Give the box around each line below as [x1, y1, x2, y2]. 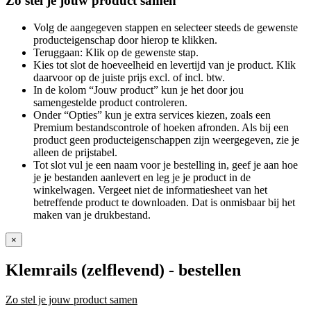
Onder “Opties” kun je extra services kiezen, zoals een [33, 108, 271, 121]
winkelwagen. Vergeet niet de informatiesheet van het [33, 183, 267, 196]
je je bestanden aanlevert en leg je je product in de [33, 171, 251, 183]
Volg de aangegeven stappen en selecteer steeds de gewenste [33, 21, 298, 33]
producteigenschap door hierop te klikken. [33, 33, 217, 46]
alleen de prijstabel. [33, 146, 117, 158]
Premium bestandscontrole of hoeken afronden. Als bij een [33, 121, 289, 133]
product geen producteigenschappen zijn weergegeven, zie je [33, 133, 299, 146]
